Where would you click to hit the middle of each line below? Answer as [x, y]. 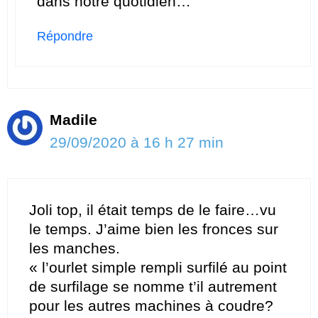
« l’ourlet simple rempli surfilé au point [158, 267]
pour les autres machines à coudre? [151, 305]
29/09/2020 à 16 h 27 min [137, 143]
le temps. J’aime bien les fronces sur [154, 229]
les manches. [75, 248]
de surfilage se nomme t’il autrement [153, 286]
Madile [73, 120]
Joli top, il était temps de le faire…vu [153, 209]
